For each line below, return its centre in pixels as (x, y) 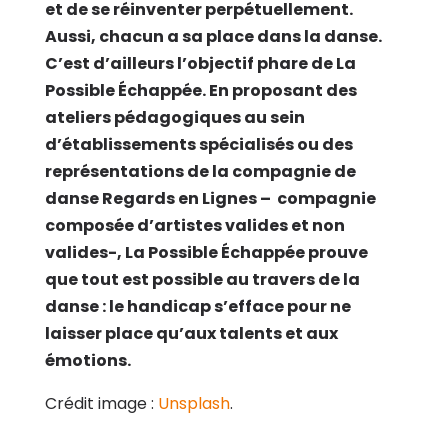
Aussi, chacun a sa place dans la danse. (213, 36)
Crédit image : (101, 403)
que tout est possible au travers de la (202, 279)
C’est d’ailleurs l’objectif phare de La (200, 63)
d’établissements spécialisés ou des (198, 144)
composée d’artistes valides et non (194, 225)
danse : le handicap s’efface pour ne (197, 306)
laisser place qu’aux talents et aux (191, 333)
